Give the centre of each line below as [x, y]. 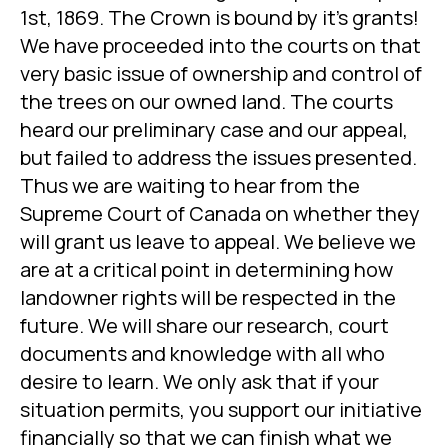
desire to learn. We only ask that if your [199, 382]
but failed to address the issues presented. [218, 158]
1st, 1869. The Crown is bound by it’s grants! [219, 18]
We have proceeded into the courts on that [220, 46]
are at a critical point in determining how [206, 270]
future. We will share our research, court [204, 326]
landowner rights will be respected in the [208, 298]
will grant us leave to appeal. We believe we [218, 242]
